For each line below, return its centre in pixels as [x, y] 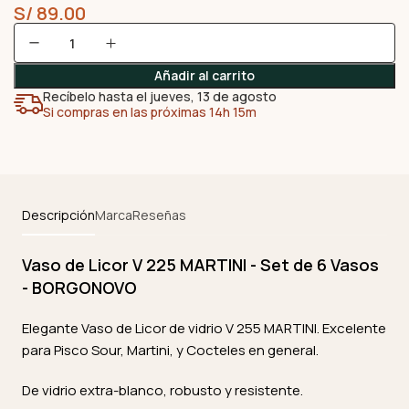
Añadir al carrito [204, 75]
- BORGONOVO [79, 288]
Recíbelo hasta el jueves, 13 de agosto [160, 96]
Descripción [58, 215]
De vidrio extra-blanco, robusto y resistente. [163, 390]
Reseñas [159, 215]
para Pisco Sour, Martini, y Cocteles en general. [170, 350]
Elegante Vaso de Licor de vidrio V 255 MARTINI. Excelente [204, 328]
